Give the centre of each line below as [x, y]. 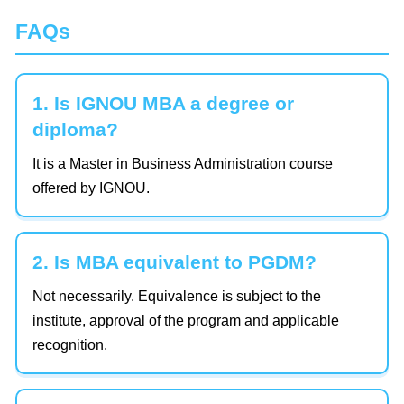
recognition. [70, 345]
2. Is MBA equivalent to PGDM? [174, 262]
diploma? [75, 130]
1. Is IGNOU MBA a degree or [163, 104]
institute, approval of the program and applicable [186, 321]
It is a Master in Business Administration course [183, 164]
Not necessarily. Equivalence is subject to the [177, 297]
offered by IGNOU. [91, 188]
